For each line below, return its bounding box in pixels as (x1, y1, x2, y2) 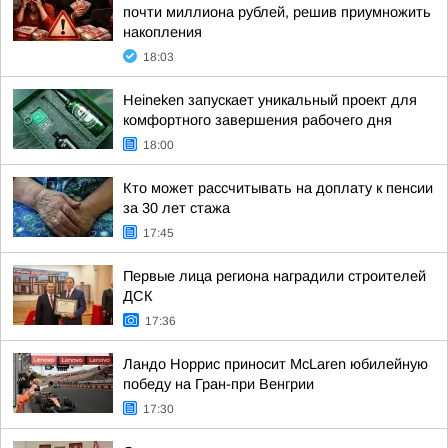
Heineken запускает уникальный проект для (123, 92, 417, 108)
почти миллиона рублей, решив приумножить (123, 4, 431, 20)
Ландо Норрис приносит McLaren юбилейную (123, 356, 428, 372)
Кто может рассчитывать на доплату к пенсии (123, 180, 433, 196)
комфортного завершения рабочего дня (123, 112, 392, 128)
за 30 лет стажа (123, 200, 230, 216)
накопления (123, 24, 202, 40)
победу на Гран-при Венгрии (123, 376, 314, 392)
